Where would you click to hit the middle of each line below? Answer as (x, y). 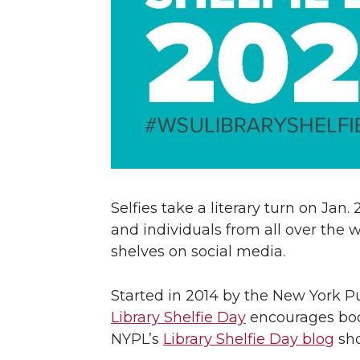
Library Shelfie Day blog (249, 339)
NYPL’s (137, 339)
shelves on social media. (198, 252)
